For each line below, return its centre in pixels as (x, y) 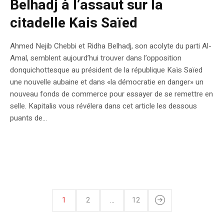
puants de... (28, 118)
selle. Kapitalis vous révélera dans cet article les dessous (103, 106)
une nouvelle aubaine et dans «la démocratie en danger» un (107, 82)
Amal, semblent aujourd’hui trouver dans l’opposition (96, 58)
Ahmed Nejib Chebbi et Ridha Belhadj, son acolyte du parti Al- (111, 46)
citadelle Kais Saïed (74, 23)
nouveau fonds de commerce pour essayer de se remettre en (111, 94)
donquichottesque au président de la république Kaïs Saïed (106, 70)
